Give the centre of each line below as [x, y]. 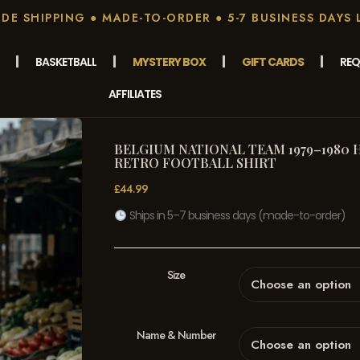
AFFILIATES [135, 94]
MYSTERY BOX [169, 61]
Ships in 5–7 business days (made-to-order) [236, 216]
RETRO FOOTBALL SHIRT [195, 163]
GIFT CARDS [272, 61]
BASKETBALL [65, 61]
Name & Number [176, 335]
